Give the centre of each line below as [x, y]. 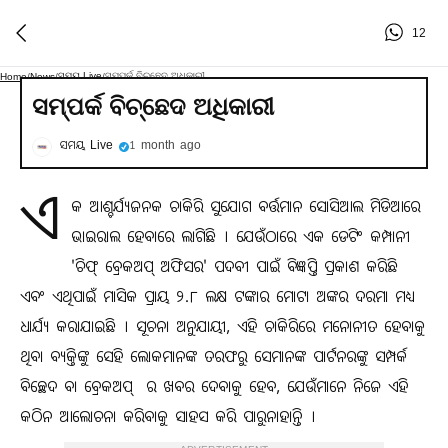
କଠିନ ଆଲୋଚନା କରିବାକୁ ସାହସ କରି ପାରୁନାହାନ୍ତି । [168, 418]
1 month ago [165, 146]
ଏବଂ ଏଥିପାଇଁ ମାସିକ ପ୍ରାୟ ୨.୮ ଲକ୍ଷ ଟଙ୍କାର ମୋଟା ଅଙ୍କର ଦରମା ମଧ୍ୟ [217, 298]
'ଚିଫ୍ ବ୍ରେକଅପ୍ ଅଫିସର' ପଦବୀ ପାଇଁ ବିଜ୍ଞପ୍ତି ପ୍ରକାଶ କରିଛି [234, 268]
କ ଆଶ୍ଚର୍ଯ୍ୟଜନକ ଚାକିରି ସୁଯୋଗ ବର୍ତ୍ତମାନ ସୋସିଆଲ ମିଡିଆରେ [245, 208]
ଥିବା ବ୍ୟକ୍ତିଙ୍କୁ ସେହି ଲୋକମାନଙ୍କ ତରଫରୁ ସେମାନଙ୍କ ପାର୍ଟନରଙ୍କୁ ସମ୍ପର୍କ [213, 358]
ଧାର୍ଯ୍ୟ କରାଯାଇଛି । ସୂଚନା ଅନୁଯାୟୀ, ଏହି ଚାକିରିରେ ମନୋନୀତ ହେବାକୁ [222, 328]
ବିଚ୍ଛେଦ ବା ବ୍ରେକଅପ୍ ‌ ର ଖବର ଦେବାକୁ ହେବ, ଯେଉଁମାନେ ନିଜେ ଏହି [214, 388]
